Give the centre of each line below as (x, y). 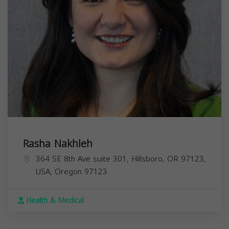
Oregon (68, 172)
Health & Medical (54, 201)
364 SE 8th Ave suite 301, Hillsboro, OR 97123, (121, 159)
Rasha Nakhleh (58, 144)
